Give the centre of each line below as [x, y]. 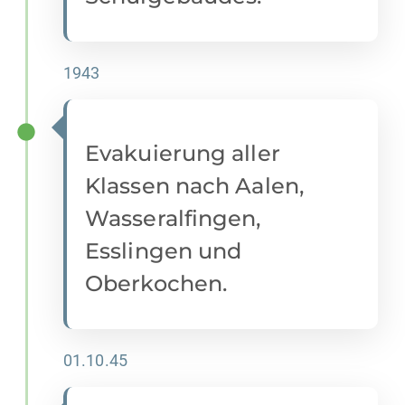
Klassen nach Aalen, [194, 186]
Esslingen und [164, 251]
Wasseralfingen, [173, 219]
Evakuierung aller [183, 154]
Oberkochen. [156, 284]
